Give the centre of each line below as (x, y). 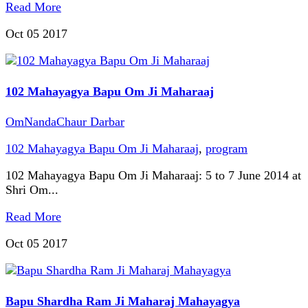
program (227, 149)
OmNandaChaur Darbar (65, 122)
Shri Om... (32, 190)
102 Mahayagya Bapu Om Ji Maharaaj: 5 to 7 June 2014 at (153, 176)
